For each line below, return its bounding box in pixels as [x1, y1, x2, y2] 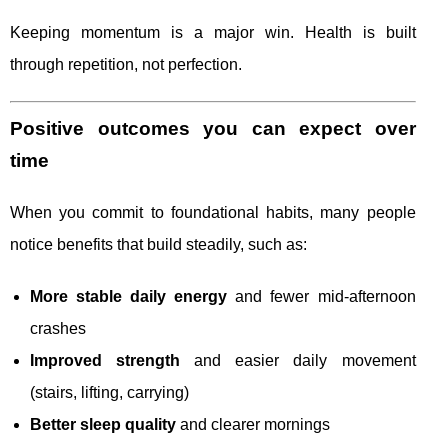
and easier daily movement [180, 352, 416, 370]
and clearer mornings [176, 416, 330, 434]
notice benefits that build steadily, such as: [10, 236, 307, 254]
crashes [30, 320, 86, 338]
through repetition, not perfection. [10, 56, 242, 74]
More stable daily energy [30, 288, 228, 306]
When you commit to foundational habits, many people [10, 204, 416, 222]
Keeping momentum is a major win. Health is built [10, 24, 416, 42]
